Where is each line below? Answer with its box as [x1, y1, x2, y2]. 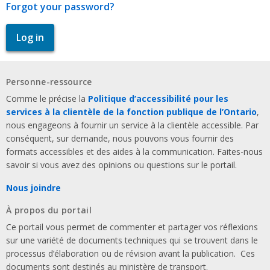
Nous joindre [6, 181, 61, 193]
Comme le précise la [6, 92, 88, 104]
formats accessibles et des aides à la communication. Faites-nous [6, 145, 263, 157]
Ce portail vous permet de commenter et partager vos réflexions [6, 221, 258, 233]
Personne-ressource [6, 75, 92, 87]
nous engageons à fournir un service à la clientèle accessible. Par [6, 119, 259, 131]
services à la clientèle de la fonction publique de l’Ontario [6, 105, 257, 118]
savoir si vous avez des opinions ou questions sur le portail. [6, 159, 237, 171]
